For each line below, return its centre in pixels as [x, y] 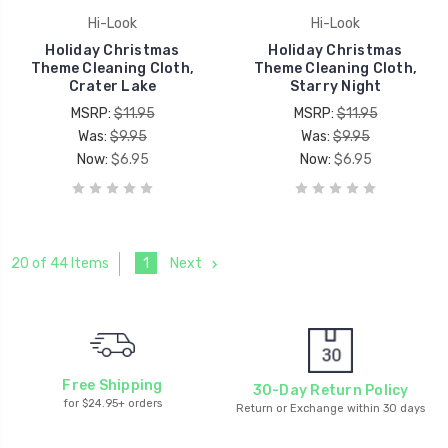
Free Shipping [112, 385]
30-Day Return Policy [330, 390]
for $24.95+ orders [112, 403]
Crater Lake [112, 86]
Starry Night [335, 86]
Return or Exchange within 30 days [330, 408]
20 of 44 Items [60, 264]
